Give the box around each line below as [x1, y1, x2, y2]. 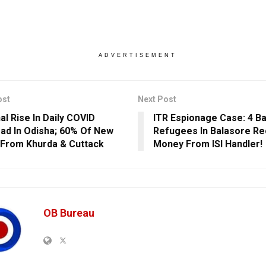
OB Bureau [43, 207, 94, 220]
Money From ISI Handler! [153, 138, 262, 150]
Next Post [137, 94, 176, 104]
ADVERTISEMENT [98, 52, 177, 59]
